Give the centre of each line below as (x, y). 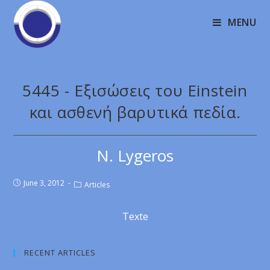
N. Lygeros (135, 155)
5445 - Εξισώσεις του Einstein (135, 90)
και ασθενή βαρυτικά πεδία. (135, 112)
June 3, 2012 (44, 183)
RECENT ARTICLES (60, 253)
